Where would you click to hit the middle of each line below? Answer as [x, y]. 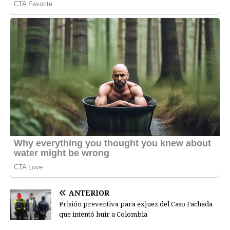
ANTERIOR [89, 193]
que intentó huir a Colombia [103, 214]
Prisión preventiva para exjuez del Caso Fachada [136, 204]
